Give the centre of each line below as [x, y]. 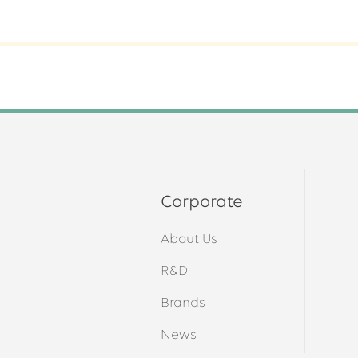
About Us [189, 239]
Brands [183, 303]
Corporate [202, 203]
